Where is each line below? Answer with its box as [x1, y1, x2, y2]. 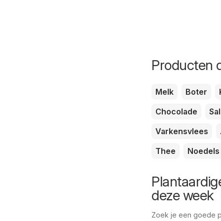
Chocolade [155, 106, 197, 116]
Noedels [187, 146, 220, 156]
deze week [151, 186, 214, 204]
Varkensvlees [155, 126, 208, 136]
